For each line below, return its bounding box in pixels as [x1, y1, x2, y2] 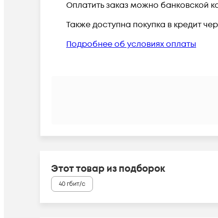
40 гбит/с [59, 180, 85, 188]
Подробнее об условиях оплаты [66, 39, 196, 50]
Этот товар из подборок [51, 163, 165, 175]
